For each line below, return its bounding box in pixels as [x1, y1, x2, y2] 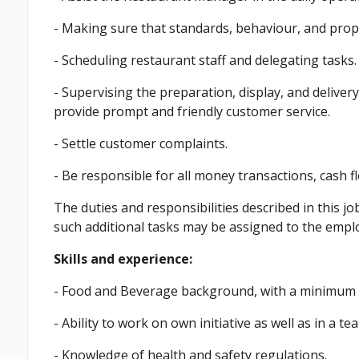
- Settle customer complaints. [54, 135, 228, 152]
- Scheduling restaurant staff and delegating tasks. [54, 51, 357, 69]
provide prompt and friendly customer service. [54, 103, 330, 120]
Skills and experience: [54, 250, 192, 268]
